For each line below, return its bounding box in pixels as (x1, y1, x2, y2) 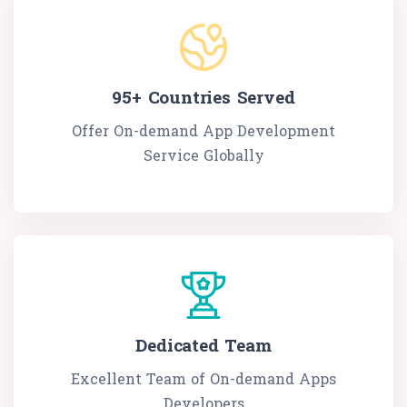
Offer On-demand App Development (72, 120, 335, 140)
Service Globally (143, 144, 264, 164)
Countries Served (141, 84, 295, 108)
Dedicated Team (135, 333, 272, 356)
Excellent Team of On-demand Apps (71, 368, 336, 388)
